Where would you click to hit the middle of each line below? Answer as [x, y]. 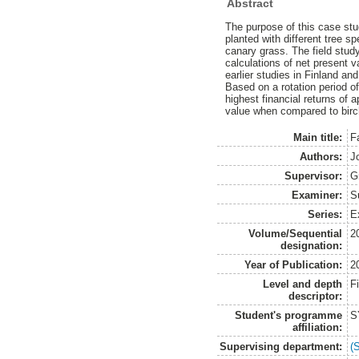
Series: [325, 214]
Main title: [318, 137]
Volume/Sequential [296, 233]
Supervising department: [281, 346]
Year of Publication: [294, 264]
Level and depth [303, 284]
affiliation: [318, 327]
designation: [312, 245]
